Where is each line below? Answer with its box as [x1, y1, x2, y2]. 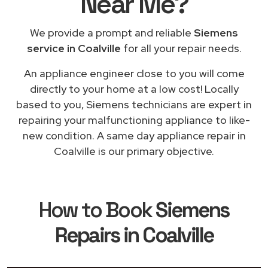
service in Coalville [26, 41, 121, 55]
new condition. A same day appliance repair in [22, 128, 246, 142]
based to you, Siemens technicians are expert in [16, 97, 252, 111]
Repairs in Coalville [54, 221, 214, 248]
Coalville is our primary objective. [54, 144, 214, 158]
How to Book [39, 196, 156, 223]
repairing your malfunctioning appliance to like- [18, 112, 250, 127]
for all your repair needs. [120, 41, 242, 55]
